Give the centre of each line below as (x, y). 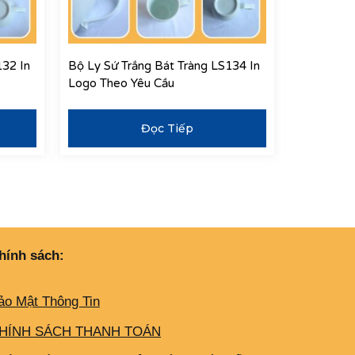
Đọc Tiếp (167, 128)
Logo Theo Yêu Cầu (121, 84)
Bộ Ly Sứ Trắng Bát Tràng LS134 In (164, 66)
